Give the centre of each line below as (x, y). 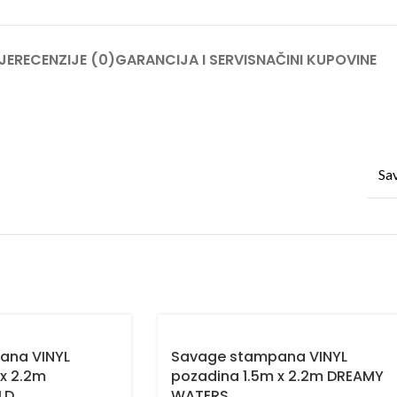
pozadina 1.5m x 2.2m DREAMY (277, 377)
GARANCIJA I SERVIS (186, 60)
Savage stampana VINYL (259, 357)
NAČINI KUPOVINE (316, 60)
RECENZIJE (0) (65, 60)
